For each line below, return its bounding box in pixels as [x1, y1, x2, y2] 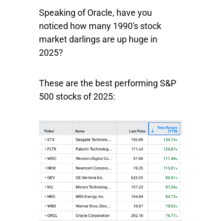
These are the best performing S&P [39, 78, 176, 89]
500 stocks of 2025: [39, 91, 115, 102]
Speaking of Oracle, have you [39, 7, 152, 18]
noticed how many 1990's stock [39, 21, 161, 32]
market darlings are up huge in [39, 34, 157, 45]
